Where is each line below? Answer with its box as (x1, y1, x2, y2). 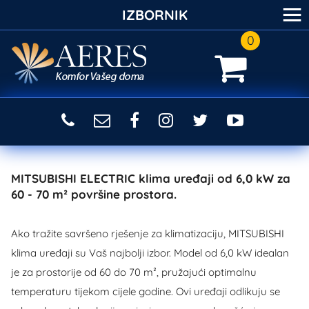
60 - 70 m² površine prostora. (11, 187, 177, 201)
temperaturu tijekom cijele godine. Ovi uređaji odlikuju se (11, 285, 280, 298)
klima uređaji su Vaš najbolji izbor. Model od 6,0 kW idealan (11, 246, 289, 259)
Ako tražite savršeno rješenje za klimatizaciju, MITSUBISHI (11, 227, 284, 240)
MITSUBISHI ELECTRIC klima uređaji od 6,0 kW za (11, 171, 290, 186)
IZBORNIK (121, 6, 188, 23)
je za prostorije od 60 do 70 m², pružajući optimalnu (11, 266, 257, 279)
